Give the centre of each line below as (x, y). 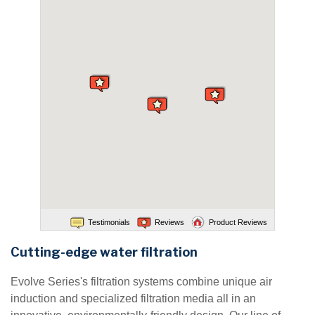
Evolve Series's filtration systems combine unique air (141, 281)
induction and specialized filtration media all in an (133, 298)
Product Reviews (238, 222)
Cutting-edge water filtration (104, 252)
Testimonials (109, 222)
